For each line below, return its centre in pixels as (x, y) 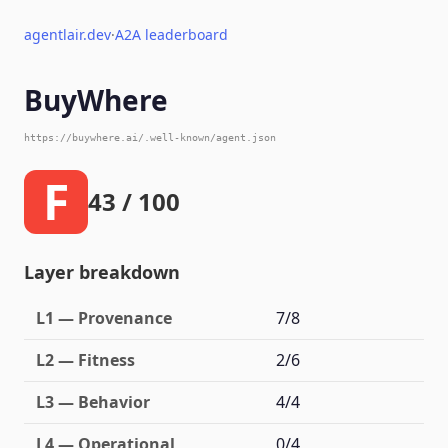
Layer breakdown (102, 272)
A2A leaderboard (171, 34)
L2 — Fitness (85, 360)
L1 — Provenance (104, 318)
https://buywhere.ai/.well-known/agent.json (150, 137)
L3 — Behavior (93, 402)
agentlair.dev (67, 34)
